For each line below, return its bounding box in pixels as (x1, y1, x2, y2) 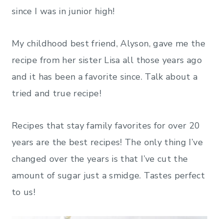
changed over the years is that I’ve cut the (12, 153, 188, 165)
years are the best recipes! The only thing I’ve (12, 136, 203, 148)
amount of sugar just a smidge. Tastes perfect (12, 169, 205, 181)
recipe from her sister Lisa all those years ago (12, 54, 202, 66)
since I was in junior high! (12, 5, 115, 17)
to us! (12, 186, 36, 198)
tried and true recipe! (12, 87, 101, 99)
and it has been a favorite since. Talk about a (12, 70, 198, 83)
